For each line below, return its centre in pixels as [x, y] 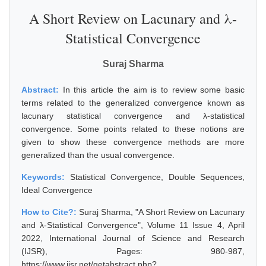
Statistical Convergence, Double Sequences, [157, 177]
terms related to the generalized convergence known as [133, 103]
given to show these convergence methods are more [133, 142]
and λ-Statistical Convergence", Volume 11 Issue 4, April [133, 225]
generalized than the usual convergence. [98, 155]
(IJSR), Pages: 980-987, [133, 251]
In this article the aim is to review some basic [154, 90]
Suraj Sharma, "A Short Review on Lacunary [162, 212]
